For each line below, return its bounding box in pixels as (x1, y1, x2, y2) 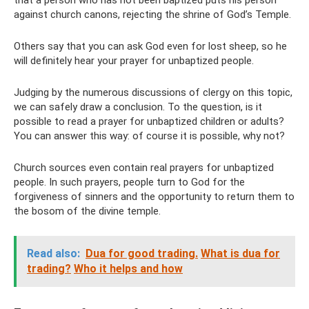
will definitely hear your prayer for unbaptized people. (14, 54, 254, 67)
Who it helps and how (74, 262, 183, 275)
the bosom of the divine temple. (14, 205, 161, 217)
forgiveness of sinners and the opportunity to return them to (14, 190, 295, 203)
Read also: (27, 247, 80, 260)
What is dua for (201, 247, 280, 260)
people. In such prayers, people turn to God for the (14, 176, 245, 188)
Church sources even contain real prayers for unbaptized (14, 161, 274, 174)
